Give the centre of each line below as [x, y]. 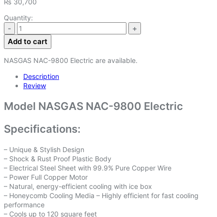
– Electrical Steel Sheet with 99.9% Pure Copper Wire [88, 168]
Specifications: [42, 129]
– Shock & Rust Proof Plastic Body [58, 159]
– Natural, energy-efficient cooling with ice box [78, 186]
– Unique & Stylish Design [44, 150]
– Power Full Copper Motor [46, 177]
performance [24, 205]
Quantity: [18, 18]
